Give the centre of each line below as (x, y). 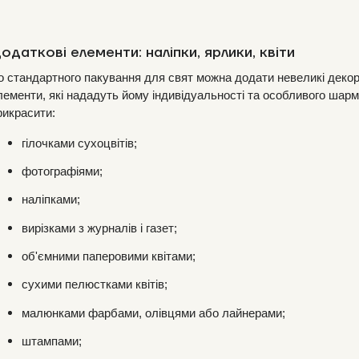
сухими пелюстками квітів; (95, 285)
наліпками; (51, 200)
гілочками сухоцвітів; (79, 143)
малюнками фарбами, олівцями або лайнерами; (153, 313)
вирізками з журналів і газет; (99, 228)
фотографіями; (62, 172)
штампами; (52, 342)
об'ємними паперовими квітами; (109, 257)
